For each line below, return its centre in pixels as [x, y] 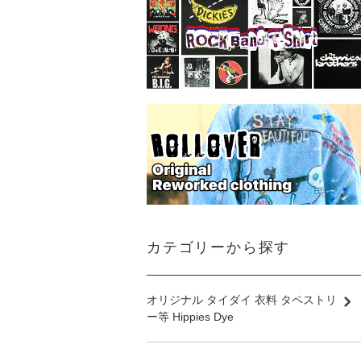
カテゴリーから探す [219, 248]
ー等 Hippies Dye [190, 317]
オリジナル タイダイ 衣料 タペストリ [242, 300]
